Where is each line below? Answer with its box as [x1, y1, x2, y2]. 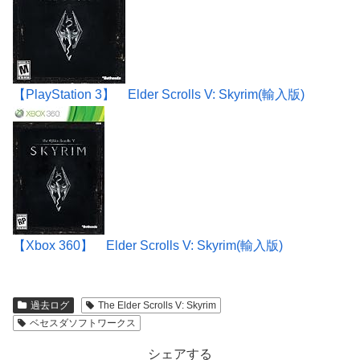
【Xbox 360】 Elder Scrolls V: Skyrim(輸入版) [13, 239, 283, 253]
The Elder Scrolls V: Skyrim [97, 300, 216, 312]
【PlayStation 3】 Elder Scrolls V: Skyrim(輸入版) [13, 88, 305, 102]
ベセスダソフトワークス [29, 317, 136, 329]
